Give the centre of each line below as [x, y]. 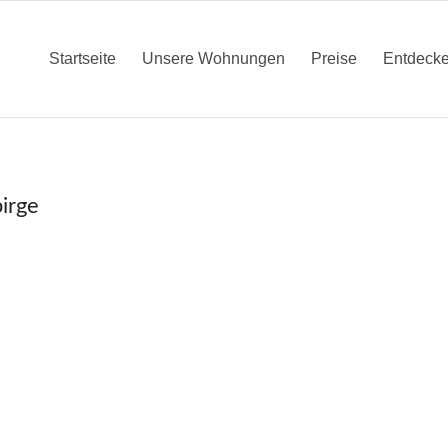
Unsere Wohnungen [214, 58]
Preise [334, 58]
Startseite [83, 58]
